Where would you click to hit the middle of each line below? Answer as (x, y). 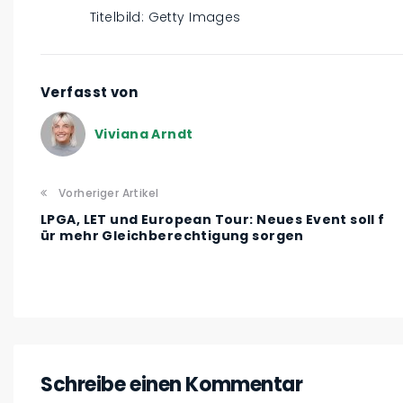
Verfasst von (90, 93)
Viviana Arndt (144, 134)
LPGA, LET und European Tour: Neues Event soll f (213, 220)
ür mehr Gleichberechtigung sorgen (172, 236)
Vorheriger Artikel (109, 193)
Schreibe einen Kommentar (172, 385)
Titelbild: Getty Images (166, 18)
